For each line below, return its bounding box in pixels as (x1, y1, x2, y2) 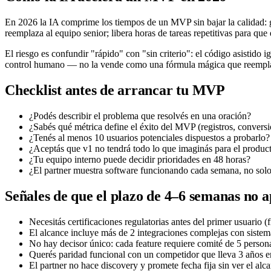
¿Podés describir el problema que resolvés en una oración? (29, 110, 251, 121)
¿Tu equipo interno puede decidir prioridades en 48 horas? (29, 154, 250, 165)
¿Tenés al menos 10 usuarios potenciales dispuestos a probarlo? (29, 132, 270, 143)
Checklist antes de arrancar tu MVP (5, 82, 225, 98)
